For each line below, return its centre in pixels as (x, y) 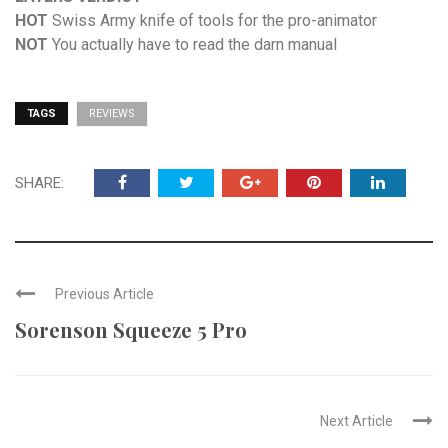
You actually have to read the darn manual (194, 44)
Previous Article (104, 294)
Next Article (356, 421)
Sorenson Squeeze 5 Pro (131, 329)
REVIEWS (112, 113)
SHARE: (39, 183)
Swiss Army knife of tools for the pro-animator (214, 20)
